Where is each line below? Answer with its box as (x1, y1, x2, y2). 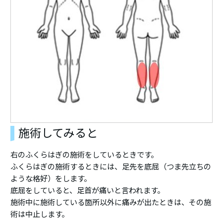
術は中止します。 (10, 210, 69, 219)
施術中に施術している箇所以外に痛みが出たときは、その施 (10, 198, 212, 207)
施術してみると (18, 126, 98, 140)
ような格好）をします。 (10, 174, 92, 183)
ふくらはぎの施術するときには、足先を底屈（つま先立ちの (10, 162, 212, 171)
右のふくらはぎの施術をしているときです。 (10, 150, 159, 159)
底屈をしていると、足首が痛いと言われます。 (10, 186, 165, 195)
